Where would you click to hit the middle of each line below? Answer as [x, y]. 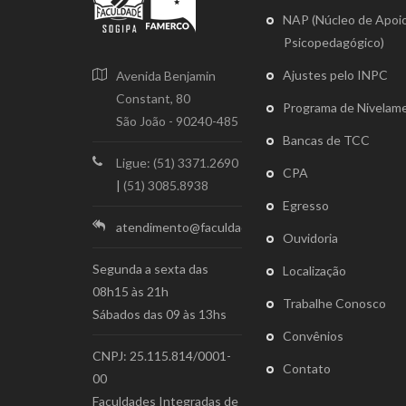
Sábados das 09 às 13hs [159, 314]
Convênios [313, 336]
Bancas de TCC [326, 140]
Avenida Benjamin [166, 76]
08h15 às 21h [130, 292]
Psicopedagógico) [334, 43]
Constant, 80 [153, 99]
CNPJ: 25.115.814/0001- [162, 356]
